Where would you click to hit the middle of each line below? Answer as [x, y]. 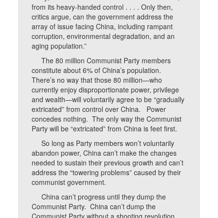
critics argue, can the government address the [103, 17]
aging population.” [59, 46]
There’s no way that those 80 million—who [97, 80]
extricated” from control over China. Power [99, 109]
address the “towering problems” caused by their [107, 172]
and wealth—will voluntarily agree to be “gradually [108, 99]
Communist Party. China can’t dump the [94, 206]
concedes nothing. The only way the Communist [107, 119]
